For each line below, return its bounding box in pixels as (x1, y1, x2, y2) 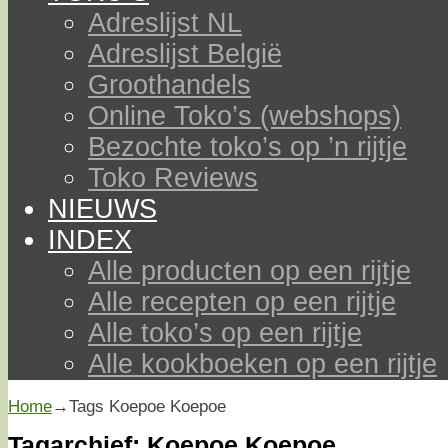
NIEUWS (48, 194, 157, 224)
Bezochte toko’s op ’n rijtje (88, 132, 407, 162)
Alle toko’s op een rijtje (88, 318, 362, 348)
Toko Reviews (88, 163, 258, 193)
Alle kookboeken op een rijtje (88, 349, 437, 379)
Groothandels (88, 70, 251, 100)
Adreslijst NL (88, 8, 242, 38)
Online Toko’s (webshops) (88, 101, 401, 131)
